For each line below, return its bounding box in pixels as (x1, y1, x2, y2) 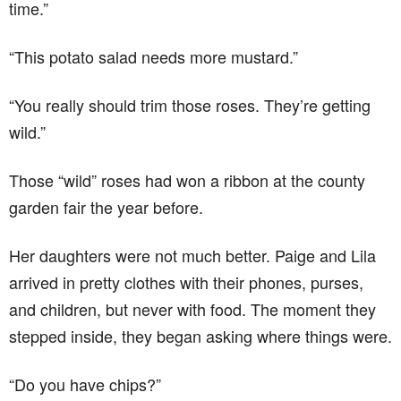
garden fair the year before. (9, 195, 203, 218)
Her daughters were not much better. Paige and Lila (9, 243, 376, 267)
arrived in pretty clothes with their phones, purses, (9, 270, 363, 294)
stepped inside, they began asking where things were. (9, 324, 392, 347)
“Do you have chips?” (9, 372, 161, 396)
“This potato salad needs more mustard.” (9, 45, 298, 68)
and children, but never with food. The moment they (9, 297, 376, 320)
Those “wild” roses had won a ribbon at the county (9, 168, 365, 192)
